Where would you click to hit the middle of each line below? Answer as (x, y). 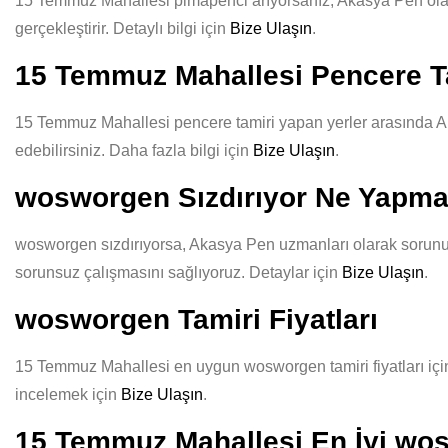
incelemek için (68, 394)
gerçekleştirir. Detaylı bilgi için (122, 28)
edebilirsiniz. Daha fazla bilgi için (134, 150)
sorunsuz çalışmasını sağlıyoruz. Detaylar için (178, 272)
